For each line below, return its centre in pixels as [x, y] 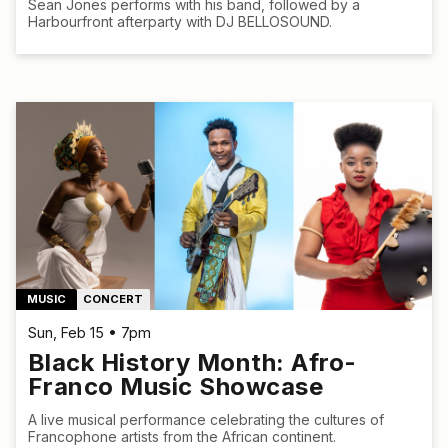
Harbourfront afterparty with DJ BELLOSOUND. [180, 22]
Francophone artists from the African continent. [182, 437]
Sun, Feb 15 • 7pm [89, 333]
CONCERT [113, 299]
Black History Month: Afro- [192, 363]
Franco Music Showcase [176, 387]
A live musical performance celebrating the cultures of [206, 420]
